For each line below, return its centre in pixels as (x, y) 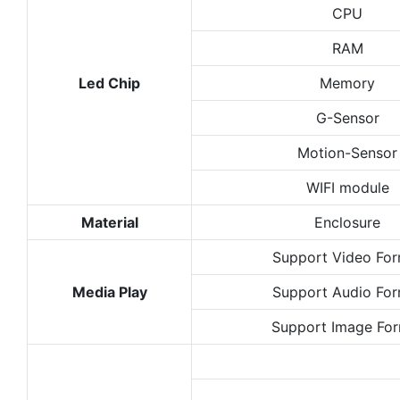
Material (109, 222)
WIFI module (347, 187)
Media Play (109, 292)
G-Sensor (347, 117)
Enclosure (347, 222)
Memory (347, 83)
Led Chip (109, 83)
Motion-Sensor (347, 152)
